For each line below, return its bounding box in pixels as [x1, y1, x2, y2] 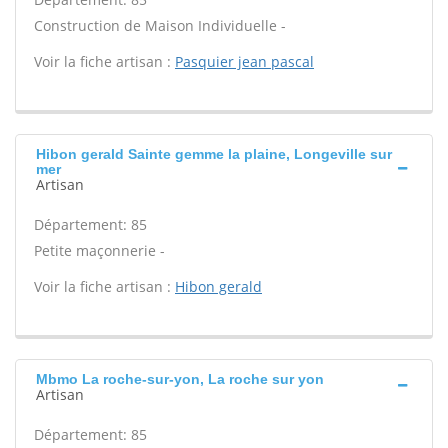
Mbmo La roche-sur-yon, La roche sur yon [36, 371, 324, 387]
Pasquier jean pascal [175, 52, 314, 71]
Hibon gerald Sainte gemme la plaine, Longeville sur [36, 146, 392, 162]
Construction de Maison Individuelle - [34, 16, 286, 35]
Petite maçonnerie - [34, 241, 165, 260]
